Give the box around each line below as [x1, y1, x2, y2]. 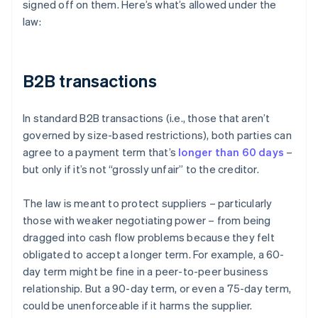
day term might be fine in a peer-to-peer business [23, 264, 268, 279]
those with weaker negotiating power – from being [23, 213, 271, 228]
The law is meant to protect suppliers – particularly [23, 196, 273, 211]
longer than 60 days [178, 145, 285, 160]
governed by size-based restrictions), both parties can [23, 128, 292, 143]
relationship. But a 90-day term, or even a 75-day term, [23, 281, 292, 296]
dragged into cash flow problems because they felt [23, 230, 275, 245]
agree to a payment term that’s [23, 145, 179, 160]
